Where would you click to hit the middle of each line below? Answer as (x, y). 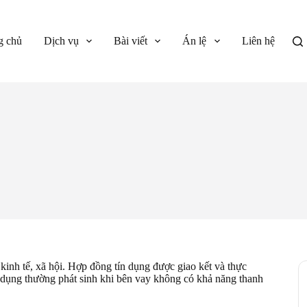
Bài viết (131, 41)
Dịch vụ (62, 41)
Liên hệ (258, 41)
